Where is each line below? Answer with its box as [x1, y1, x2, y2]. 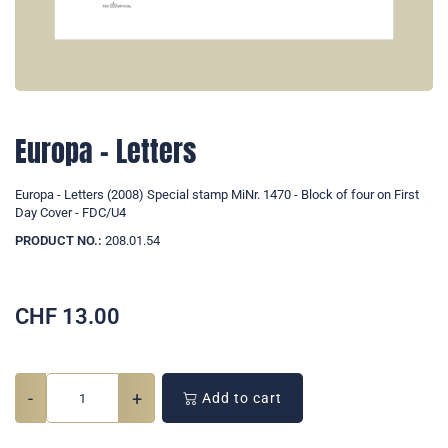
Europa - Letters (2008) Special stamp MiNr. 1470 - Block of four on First [15, 187, 419, 203]
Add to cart [198, 390, 282, 407]
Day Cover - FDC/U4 [15, 205, 126, 221]
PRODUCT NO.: [15, 233, 102, 249]
